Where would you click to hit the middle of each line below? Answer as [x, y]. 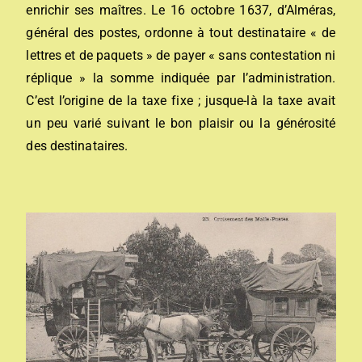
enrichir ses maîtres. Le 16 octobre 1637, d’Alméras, [181, 10]
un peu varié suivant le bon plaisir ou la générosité [181, 123]
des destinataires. [77, 146]
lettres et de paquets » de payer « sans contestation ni [181, 55]
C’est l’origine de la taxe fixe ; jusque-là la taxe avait [181, 101]
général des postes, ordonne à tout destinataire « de [181, 33]
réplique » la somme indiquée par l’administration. [181, 78]
